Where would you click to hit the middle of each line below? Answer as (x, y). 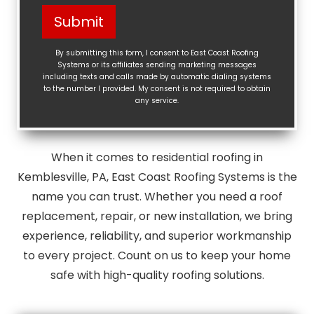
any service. (157, 101)
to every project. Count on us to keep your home (157, 255)
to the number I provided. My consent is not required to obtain (157, 89)
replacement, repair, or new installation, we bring (157, 216)
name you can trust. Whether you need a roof (157, 197)
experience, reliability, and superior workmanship (157, 236)
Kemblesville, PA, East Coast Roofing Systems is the (157, 177)
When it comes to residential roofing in (157, 157)
